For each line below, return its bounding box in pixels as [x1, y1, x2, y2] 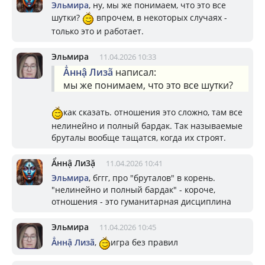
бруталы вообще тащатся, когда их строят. [51, 132, 226, 144]
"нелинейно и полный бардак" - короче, [51, 184, 215, 196]
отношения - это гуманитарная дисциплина [51, 196, 231, 208]
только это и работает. [51, 25, 144, 37]
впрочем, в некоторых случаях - [94, 11, 227, 23]
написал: [113, 66, 156, 79]
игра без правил [111, 236, 178, 248]
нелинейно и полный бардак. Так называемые [51, 120, 243, 132]
